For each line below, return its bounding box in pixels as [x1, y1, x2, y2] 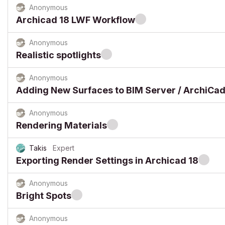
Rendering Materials [16, 120, 107, 131]
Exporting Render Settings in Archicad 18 [16, 155, 198, 166]
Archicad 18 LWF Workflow [16, 15, 135, 25]
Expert [53, 144, 74, 152]
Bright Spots [16, 190, 71, 201]
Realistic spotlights [16, 50, 101, 60]
